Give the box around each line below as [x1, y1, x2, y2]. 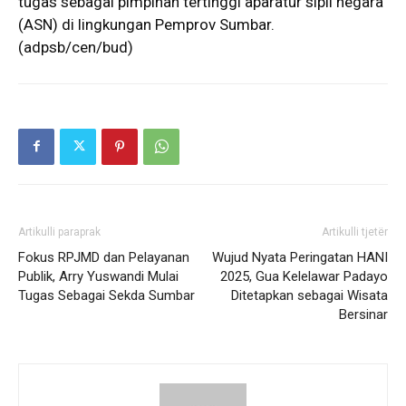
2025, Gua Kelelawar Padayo [220, 267, 388, 285]
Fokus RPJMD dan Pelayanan [18, 248, 189, 266]
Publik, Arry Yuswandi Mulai [18, 267, 179, 285]
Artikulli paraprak [18, 225, 101, 238]
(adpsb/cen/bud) [18, 37, 133, 56]
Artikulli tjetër [322, 225, 388, 238]
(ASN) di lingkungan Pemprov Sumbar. [18, 14, 275, 34]
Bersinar [339, 305, 388, 323]
